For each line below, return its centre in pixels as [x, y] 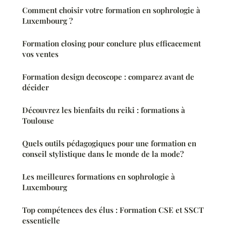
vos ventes [40, 54]
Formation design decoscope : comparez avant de [108, 77]
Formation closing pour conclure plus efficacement [111, 44]
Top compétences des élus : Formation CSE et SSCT [113, 210]
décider [36, 88]
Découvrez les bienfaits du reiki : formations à [104, 110]
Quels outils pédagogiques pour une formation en [109, 144]
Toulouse [38, 121]
